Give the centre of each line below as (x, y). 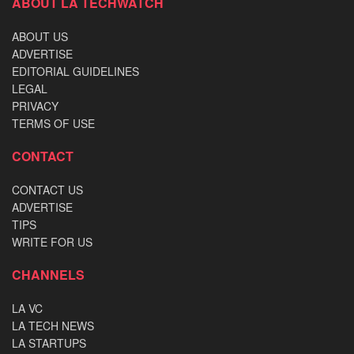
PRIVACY (35, 106)
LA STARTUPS (49, 343)
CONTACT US (47, 190)
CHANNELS (48, 275)
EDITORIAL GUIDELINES (75, 72)
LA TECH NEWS (53, 326)
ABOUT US (40, 37)
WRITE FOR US (52, 242)
